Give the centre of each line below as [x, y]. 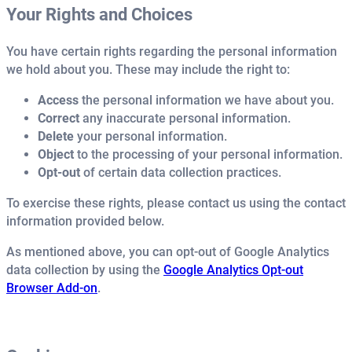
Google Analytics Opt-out [233, 270]
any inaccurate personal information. [185, 118]
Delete [56, 136]
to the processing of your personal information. [208, 154]
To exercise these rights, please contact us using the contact [176, 203]
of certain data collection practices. [181, 172]
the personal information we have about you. [206, 100]
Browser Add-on [52, 288]
